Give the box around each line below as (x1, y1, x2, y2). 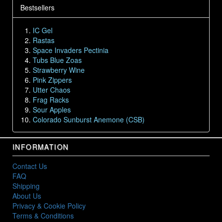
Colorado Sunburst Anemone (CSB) (33, 114, 145, 124)
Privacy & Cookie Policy (12, 200, 86, 211)
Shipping (12, 180, 40, 191)
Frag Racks (33, 94, 69, 105)
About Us (12, 190, 41, 201)
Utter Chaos (33, 84, 70, 95)
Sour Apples (33, 104, 71, 114)
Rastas (33, 35, 55, 45)
